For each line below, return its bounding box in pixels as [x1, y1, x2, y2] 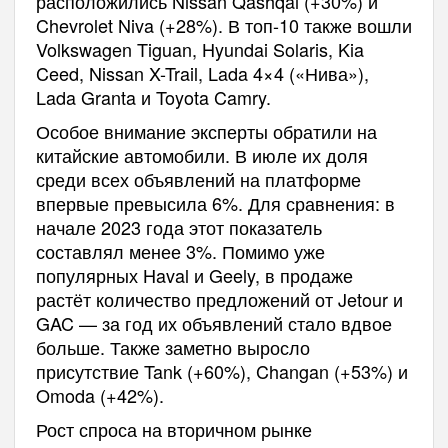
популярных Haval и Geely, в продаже [35, 262, 353, 288]
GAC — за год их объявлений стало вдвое [35, 310, 392, 336]
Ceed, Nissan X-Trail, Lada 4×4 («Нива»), [35, 60, 369, 86]
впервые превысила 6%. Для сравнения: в [35, 190, 395, 216]
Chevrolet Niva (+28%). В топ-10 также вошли [35, 12, 412, 38]
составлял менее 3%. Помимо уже [35, 238, 325, 264]
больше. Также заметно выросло [35, 334, 310, 360]
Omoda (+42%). [35, 382, 164, 408]
